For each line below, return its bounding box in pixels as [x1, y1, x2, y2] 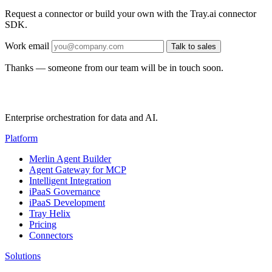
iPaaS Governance [29, 186, 100, 197]
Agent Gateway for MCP [29, 165, 126, 175]
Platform [5, 133, 38, 144]
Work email [5, 41, 49, 52]
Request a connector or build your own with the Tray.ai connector [5, 8, 256, 19]
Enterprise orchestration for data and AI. [5, 112, 158, 123]
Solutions [5, 251, 41, 262]
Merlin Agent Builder [29, 154, 111, 165]
